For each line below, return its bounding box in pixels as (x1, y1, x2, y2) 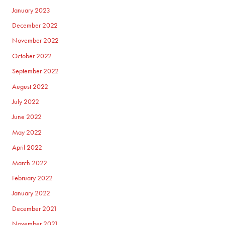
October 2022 (12, 51, 52, 60)
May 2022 (12, 128, 42, 137)
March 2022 (12, 158, 48, 167)
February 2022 (12, 174, 53, 183)
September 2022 (12, 67, 59, 76)
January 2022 (12, 189, 51, 198)
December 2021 (12, 204, 58, 213)
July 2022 (12, 97, 40, 106)
